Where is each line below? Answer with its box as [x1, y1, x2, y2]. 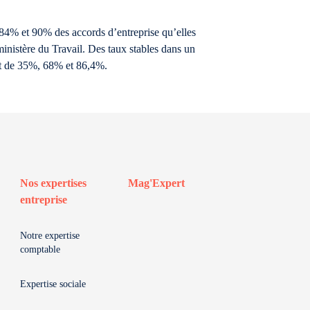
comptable [20, 244, 60, 255]
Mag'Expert [128, 177, 185, 189]
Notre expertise [20, 230, 80, 241]
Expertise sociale [20, 279, 86, 289]
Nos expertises [20, 177, 86, 189]
